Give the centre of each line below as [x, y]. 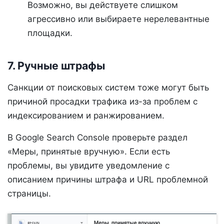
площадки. [50, 33]
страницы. [29, 193]
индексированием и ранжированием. [86, 115]
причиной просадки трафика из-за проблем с [102, 101]
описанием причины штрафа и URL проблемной [108, 179]
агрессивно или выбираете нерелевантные [118, 19]
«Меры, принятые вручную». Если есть [89, 151]
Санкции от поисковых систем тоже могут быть [108, 87]
